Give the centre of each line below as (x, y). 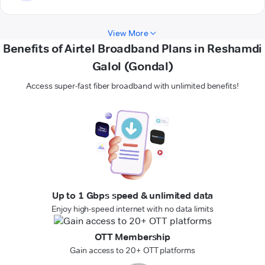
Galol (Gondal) (132, 67)
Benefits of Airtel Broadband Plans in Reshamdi (132, 49)
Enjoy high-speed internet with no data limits (132, 209)
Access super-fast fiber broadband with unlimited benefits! (132, 86)
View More (128, 33)
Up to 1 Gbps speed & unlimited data (132, 196)
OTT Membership (132, 237)
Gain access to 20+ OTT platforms (132, 251)
